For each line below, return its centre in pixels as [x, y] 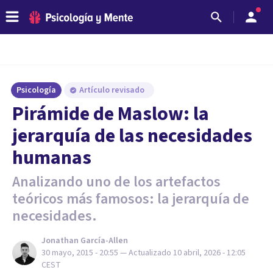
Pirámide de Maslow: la [111, 114]
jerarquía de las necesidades [132, 136]
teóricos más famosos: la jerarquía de [131, 199]
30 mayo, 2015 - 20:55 [80, 253]
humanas [52, 158]
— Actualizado [147, 253]
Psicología [36, 90]
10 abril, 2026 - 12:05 [209, 253]
